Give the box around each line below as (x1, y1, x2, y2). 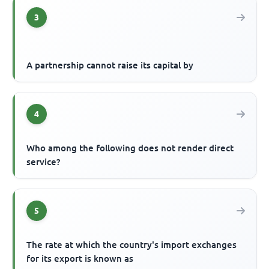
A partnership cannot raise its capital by (26, 60, 194, 71)
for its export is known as (26, 253, 134, 264)
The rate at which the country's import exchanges (26, 240, 237, 250)
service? (26, 157, 61, 168)
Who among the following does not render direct (26, 143, 234, 154)
